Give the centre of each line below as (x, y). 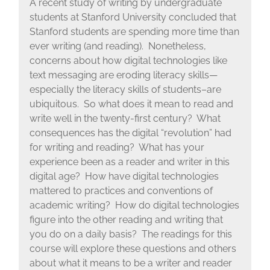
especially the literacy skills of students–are (125, 90)
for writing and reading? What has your (117, 148)
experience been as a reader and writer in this (129, 162)
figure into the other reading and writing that (126, 220)
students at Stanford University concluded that (133, 17)
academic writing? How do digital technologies (134, 206)
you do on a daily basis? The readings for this (130, 234)
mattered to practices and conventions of (121, 191)
